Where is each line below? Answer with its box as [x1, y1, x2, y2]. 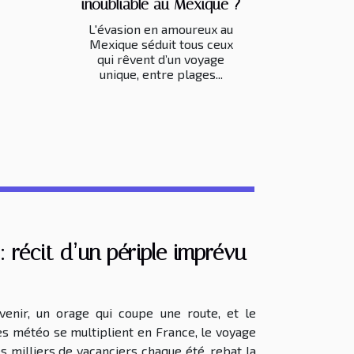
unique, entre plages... [99, 66, 223, 81]
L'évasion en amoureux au [88, 21, 233, 36]
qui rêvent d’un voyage [97, 51, 224, 66]
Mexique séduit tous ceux [88, 36, 233, 51]
